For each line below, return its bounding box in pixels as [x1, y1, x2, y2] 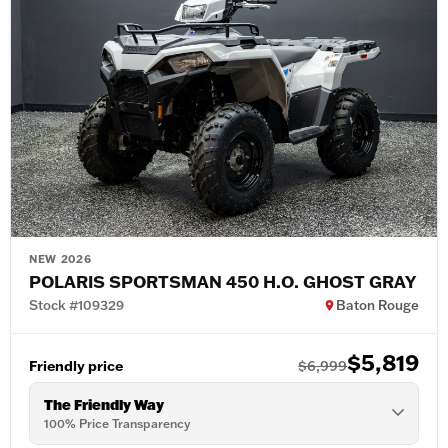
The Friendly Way [44, 394, 164, 414]
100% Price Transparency [44, 415, 190, 431]
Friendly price [29, 355, 123, 375]
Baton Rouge [336, 296, 419, 313]
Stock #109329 [29, 296, 124, 313]
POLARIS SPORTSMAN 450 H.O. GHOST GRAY [29, 269, 416, 292]
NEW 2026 [29, 251, 92, 266]
